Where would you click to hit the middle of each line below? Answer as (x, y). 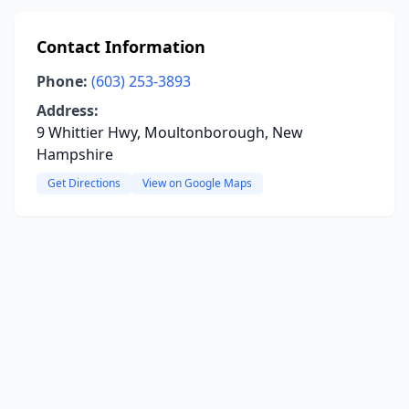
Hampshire (75, 154)
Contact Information (121, 47)
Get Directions (84, 183)
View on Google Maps (197, 183)
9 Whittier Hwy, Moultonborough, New (170, 132)
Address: (68, 110)
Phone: (62, 81)
